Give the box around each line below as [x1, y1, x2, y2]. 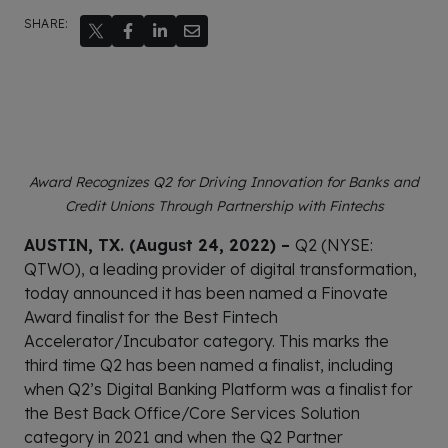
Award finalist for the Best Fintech [24, 307, 278, 328]
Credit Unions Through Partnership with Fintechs [64, 197, 384, 216]
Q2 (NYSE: [295, 235, 373, 256]
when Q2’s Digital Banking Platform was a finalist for [24, 379, 413, 400]
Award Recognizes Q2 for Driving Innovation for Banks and [29, 173, 419, 192]
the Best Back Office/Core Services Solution [24, 403, 360, 424]
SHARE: [24, 16, 69, 32]
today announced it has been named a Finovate [24, 283, 388, 304]
